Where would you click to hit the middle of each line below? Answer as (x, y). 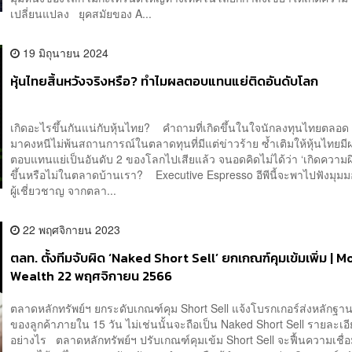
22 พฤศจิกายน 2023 (70, 229)
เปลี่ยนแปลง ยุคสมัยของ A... (81, 13)
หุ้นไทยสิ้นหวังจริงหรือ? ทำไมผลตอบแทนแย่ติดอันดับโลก (165, 81)
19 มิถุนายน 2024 (64, 52)
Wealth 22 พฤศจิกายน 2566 (92, 276)
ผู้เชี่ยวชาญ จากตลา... (64, 190)
